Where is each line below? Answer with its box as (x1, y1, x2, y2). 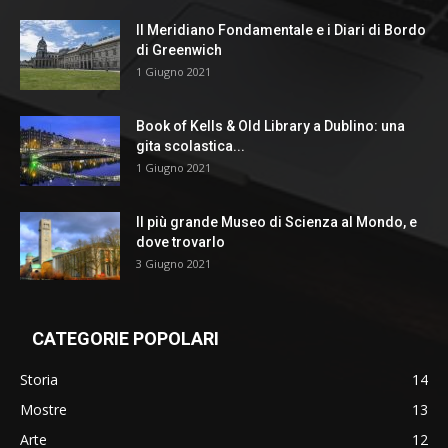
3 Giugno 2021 (136, 255, 211, 271)
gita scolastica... (136, 137, 245, 154)
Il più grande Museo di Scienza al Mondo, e (136, 213, 417, 230)
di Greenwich (136, 41, 222, 58)
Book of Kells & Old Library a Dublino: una (136, 117, 405, 134)
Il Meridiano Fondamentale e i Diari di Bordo (136, 21, 426, 38)
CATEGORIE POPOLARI (32, 327, 219, 349)
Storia (20, 369, 58, 389)
